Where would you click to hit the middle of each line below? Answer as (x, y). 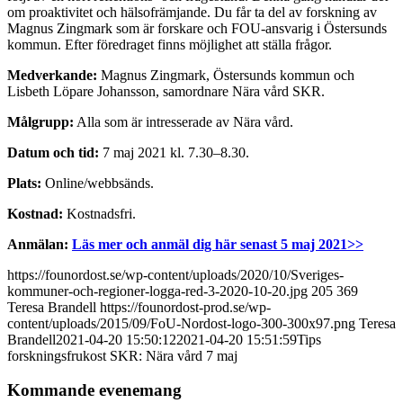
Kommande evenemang (94, 390)
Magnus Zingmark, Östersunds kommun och (226, 75)
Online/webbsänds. (98, 183)
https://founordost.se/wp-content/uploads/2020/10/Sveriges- (175, 274)
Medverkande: (52, 75)
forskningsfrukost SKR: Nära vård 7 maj (122, 355)
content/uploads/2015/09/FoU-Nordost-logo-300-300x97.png (181, 323)
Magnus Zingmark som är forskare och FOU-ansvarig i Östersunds (197, 28)
